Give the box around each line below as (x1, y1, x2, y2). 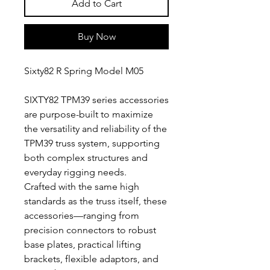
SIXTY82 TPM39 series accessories (24, 94, 169, 105)
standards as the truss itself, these (24, 195, 167, 207)
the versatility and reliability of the (24, 123, 167, 134)
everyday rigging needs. (24, 166, 127, 178)
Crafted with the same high (24, 181, 139, 192)
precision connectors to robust (24, 224, 156, 236)
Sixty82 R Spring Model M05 (24, 65, 143, 77)
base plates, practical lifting (24, 239, 141, 250)
